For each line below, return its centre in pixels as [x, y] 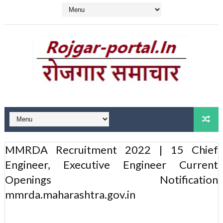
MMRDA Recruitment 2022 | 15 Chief [111, 149]
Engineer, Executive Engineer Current [111, 164]
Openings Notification [111, 179]
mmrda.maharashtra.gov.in [70, 194]
